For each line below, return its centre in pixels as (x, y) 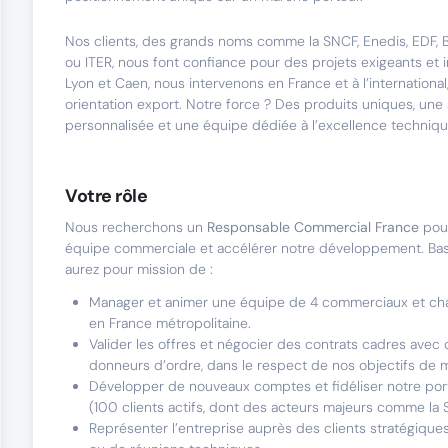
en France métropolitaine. (170, 323)
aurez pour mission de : (139, 269)
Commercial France (354, 227)
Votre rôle (106, 196)
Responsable (248, 227)
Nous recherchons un (136, 227)
